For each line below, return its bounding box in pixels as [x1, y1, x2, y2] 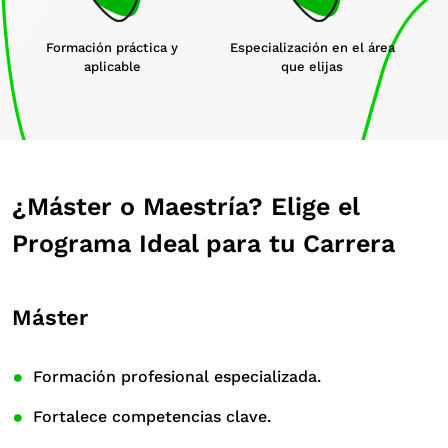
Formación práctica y [46, 39, 178, 55]
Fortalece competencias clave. [28, 406, 272, 426]
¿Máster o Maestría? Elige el [12, 191, 359, 221]
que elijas [281, 58, 343, 74]
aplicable [83, 58, 141, 74]
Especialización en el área [229, 39, 395, 55]
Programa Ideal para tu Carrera [12, 228, 395, 258]
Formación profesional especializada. [28, 366, 322, 386]
